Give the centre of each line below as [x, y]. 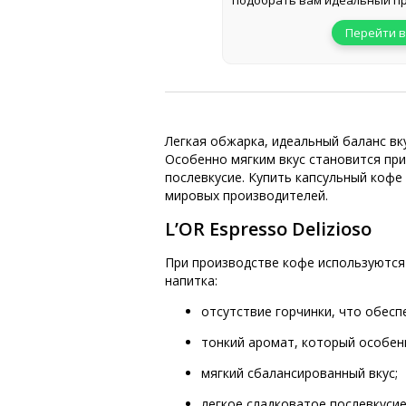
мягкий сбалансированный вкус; [300, 372]
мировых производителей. [246, 196]
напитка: [191, 280]
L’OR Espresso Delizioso [268, 229]
